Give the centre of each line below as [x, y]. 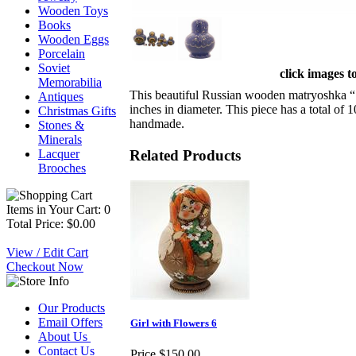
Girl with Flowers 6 [174, 323]
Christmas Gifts [77, 111]
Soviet [54, 68]
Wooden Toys [73, 11]
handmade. [157, 123]
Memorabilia [70, 82]
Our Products [72, 308]
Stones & [61, 125]
